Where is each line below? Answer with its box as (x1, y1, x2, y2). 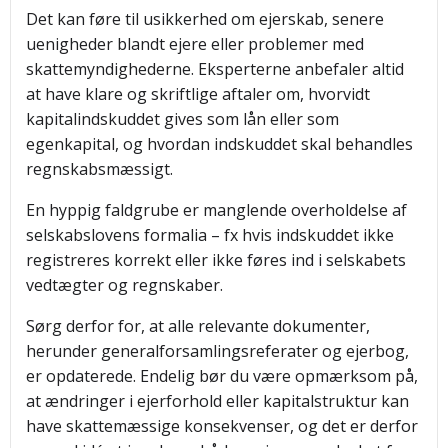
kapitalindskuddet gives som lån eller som (26, 108, 339, 130)
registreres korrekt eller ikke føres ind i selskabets (26, 249, 406, 271)
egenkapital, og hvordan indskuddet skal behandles (26, 133, 413, 155)
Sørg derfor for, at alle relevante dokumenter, (26, 315, 370, 337)
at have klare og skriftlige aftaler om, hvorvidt (26, 83, 370, 105)
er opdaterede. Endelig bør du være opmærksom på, (26, 365, 418, 387)
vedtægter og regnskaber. (26, 274, 223, 296)
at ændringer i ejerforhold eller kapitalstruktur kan (26, 390, 409, 412)
